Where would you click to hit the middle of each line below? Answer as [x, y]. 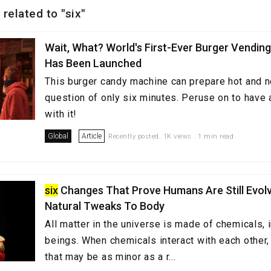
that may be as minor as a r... [110, 257]
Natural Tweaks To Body [105, 206]
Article [92, 136]
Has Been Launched [93, 63]
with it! [61, 114]
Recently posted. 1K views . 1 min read [171, 136]
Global [58, 136]
